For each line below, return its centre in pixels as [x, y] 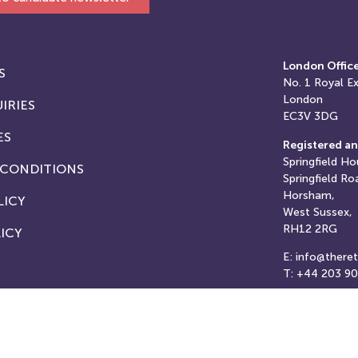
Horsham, [309, 195]
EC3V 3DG [311, 117]
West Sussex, [318, 212]
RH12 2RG [310, 229]
